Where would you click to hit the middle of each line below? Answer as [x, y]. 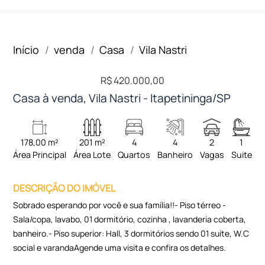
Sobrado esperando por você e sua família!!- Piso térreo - [120, 205]
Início [26, 50]
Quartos [134, 155]
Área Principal [40, 155]
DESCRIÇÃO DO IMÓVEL [64, 188]
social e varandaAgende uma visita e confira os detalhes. [120, 248]
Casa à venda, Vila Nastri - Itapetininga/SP [122, 98]
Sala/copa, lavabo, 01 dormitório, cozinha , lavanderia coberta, [130, 219]
